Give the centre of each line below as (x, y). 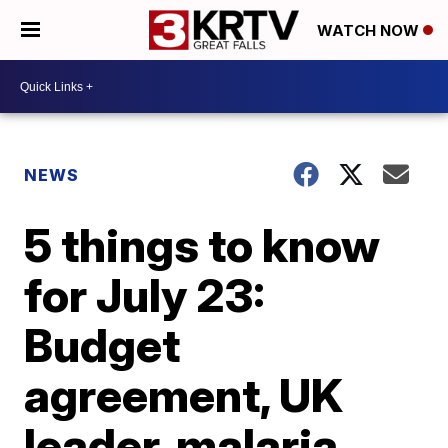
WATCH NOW (370, 31)
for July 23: (145, 295)
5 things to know (202, 245)
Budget (102, 345)
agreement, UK (184, 395)
